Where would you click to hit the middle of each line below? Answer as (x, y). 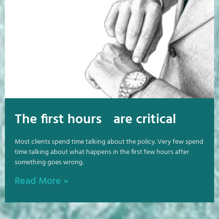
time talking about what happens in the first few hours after (102, 152)
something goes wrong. (49, 162)
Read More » (42, 181)
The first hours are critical (95, 119)
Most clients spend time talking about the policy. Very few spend (109, 142)
